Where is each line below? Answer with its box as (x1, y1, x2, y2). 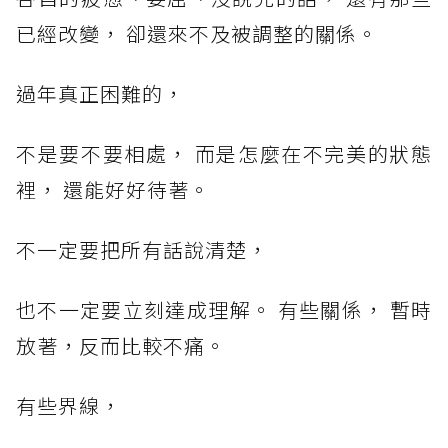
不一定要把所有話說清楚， (16, 234, 268, 264)
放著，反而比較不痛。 (16, 330, 226, 360)
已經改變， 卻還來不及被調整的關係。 (16, 18, 378, 48)
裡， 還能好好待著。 (16, 174, 210, 204)
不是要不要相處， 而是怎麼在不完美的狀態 (16, 138, 432, 168)
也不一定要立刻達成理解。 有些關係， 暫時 (16, 294, 432, 324)
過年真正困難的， (16, 78, 184, 108)
